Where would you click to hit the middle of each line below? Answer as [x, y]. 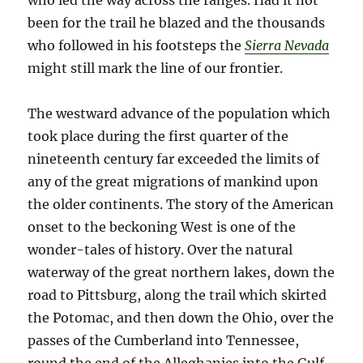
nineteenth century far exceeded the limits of [174, 159]
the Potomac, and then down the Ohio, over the [181, 318]
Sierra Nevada [287, 46]
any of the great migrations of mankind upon [173, 182]
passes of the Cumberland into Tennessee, [164, 341]
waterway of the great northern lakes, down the [181, 273]
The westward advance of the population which [179, 114]
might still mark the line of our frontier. [156, 68]
